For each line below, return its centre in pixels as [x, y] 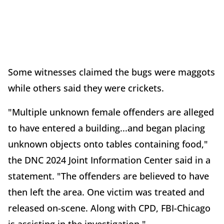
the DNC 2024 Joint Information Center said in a [109, 160]
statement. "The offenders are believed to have [108, 176]
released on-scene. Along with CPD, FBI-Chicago [109, 208]
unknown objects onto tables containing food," [108, 144]
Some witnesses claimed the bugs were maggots [111, 72]
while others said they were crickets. [87, 88]
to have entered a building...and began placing [106, 128]
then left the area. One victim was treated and [106, 192]
